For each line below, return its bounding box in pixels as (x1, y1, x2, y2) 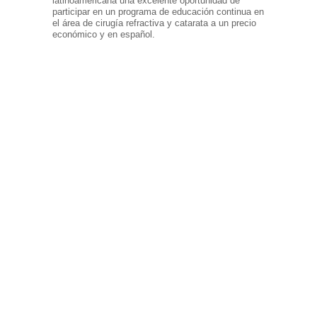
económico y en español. (52, 29, 155, 40)
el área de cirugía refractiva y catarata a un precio (52, 18, 256, 29)
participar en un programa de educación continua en (52, 6, 264, 18)
